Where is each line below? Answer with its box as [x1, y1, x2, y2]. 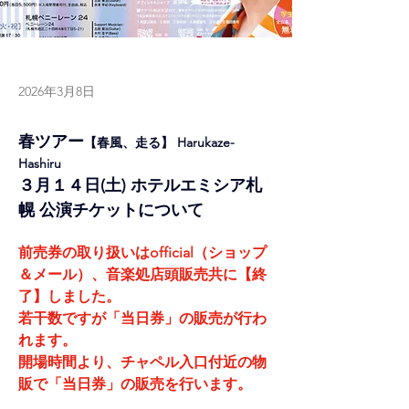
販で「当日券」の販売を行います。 [18, 374, 252, 393]
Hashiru [18, 154, 61, 172]
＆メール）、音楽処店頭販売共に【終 [18, 265, 267, 283]
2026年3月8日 [18, 82, 95, 100]
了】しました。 [18, 287, 121, 305]
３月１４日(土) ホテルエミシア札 [18, 174, 262, 195]
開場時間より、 [18, 352, 121, 371]
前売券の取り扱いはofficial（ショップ [18, 243, 267, 261]
